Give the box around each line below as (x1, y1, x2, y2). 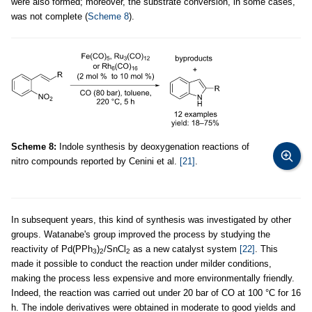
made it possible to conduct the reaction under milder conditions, (11, 258, 272, 269)
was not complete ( (11, 10, 88, 22)
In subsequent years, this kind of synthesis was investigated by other (11, 214, 291, 225)
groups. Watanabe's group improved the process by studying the (11, 228, 270, 240)
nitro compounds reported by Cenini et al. (11, 155, 180, 166)
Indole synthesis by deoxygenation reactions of (56, 141, 249, 152)
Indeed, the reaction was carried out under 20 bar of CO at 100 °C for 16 (11, 287, 301, 298)
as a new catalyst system (130, 243, 240, 254)
